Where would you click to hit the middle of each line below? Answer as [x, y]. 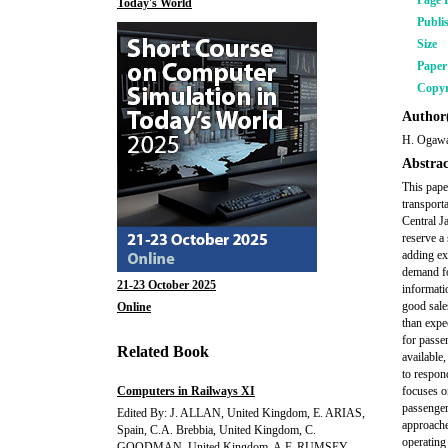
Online [134, 307]
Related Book [163, 351]
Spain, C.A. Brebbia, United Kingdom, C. [216, 430]
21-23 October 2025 [166, 285]
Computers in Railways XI [186, 391]
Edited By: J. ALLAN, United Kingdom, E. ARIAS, [241, 413]
